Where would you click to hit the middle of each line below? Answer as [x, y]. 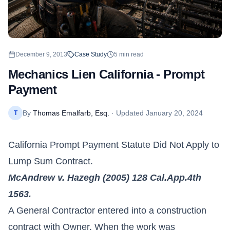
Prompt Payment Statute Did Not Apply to [133, 145]
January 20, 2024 [174, 113]
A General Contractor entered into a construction [107, 210]
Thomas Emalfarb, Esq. [71, 113]
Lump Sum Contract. [51, 161]
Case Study [91, 54]
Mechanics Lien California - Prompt [107, 74]
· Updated [128, 113]
